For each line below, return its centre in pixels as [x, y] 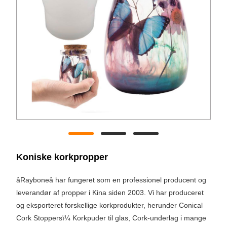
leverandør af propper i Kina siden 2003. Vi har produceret [110, 193]
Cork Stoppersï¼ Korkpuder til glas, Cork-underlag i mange [111, 218]
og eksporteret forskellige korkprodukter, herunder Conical [109, 205]
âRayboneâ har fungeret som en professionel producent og [111, 180]
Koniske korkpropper [62, 157]
